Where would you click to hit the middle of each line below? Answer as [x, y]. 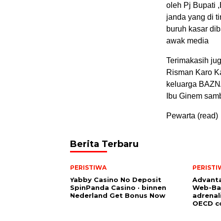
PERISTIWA [88, 168]
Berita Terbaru [104, 144]
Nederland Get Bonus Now [118, 196]
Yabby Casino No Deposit [116, 180]
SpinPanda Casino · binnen [118, 188]
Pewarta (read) [192, 116]
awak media [187, 41]
